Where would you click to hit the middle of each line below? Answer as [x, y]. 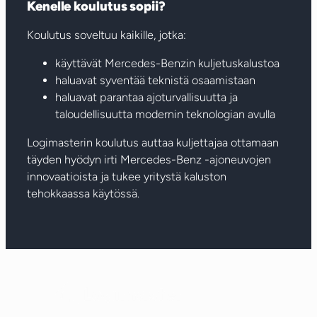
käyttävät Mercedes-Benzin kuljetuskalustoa [167, 63]
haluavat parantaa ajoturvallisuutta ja [146, 97]
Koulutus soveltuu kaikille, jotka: [106, 35]
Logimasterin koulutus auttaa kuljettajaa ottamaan [153, 143]
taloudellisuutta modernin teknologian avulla [165, 114]
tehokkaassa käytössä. [83, 194]
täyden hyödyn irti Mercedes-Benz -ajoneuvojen [149, 160]
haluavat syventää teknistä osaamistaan [155, 80]
